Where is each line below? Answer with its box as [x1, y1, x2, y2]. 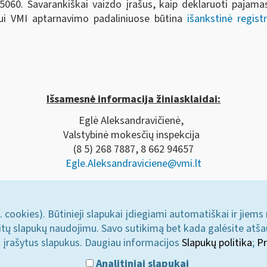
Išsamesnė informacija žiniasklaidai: [46, 92, 221, 107]
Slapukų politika [182, 235, 252, 250]
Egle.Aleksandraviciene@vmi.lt [66, 156, 201, 171]
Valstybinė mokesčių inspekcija [63, 127, 204, 142]
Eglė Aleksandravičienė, [79, 113, 188, 128]
